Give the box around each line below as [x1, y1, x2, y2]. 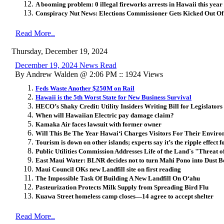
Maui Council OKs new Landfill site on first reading [35, 165, 181, 173]
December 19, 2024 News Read [15, 60, 116, 69]
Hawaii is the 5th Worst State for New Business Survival [35, 93, 191, 101]
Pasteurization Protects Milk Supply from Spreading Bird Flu [35, 183, 208, 191]
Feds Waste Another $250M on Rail [35, 84, 134, 92]
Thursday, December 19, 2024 [11, 46, 107, 55]
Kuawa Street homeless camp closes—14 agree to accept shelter [35, 192, 213, 200]
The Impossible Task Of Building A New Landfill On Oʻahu [35, 174, 200, 182]
